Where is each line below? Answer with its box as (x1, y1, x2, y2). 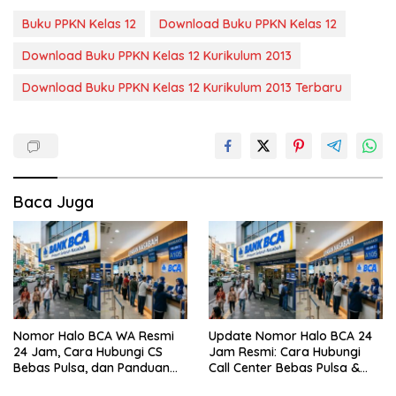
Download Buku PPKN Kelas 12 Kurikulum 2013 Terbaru (22, 80, 342, 96)
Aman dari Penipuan (13, 376, 133, 392)
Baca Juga (13, 192, 94, 213)
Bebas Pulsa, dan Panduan (13, 360, 170, 376)
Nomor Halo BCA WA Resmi (13, 328, 174, 344)
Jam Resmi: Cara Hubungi (209, 344, 361, 360)
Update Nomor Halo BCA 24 (209, 328, 372, 344)
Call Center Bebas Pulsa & (209, 360, 360, 376)
